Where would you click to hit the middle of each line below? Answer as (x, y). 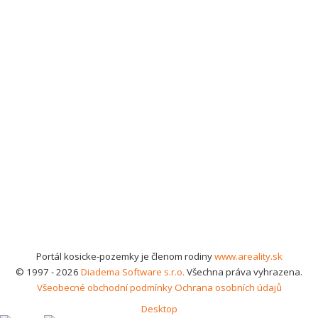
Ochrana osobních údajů (228, 287)
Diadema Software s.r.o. (133, 272)
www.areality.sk (248, 256)
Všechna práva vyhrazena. (243, 272)
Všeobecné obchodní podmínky (104, 287)
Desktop (159, 309)
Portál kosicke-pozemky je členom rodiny (125, 256)
